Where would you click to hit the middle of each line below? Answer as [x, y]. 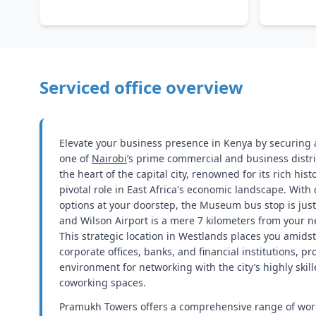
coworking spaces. [103, 282]
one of [75, 158]
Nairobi [109, 158]
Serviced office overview [141, 87]
